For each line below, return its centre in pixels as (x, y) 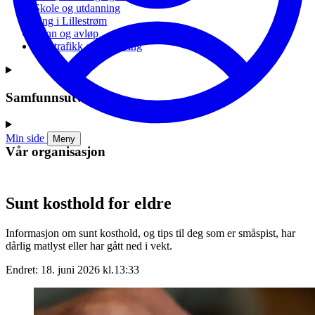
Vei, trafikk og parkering (88, 46)
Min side (25, 139)
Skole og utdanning (77, 8)
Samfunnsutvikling (61, 97)
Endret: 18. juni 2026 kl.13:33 (72, 269)
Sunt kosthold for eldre (89, 203)
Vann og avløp (66, 33)
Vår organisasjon (56, 151)
